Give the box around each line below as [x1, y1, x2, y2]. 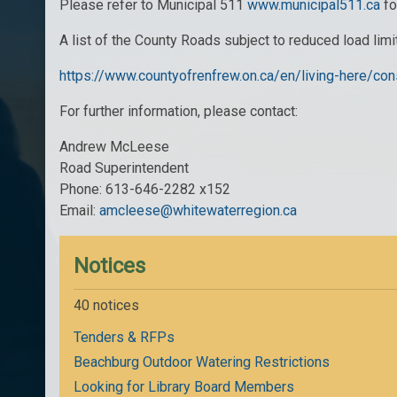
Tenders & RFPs [74, 328, 175, 346]
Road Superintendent [59, 159, 190, 176]
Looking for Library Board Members [74, 378, 295, 395]
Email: [59, 201, 100, 219]
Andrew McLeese [59, 137, 170, 155]
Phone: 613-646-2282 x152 [59, 180, 231, 198]
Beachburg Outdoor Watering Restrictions [74, 353, 331, 370]
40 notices [74, 296, 140, 314]
